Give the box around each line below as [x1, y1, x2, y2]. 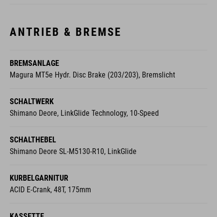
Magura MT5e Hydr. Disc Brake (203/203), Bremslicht [10, 70, 175, 79]
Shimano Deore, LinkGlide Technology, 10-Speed [10, 108, 159, 118]
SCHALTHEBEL [10, 135, 56, 144]
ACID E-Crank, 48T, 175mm [10, 185, 91, 194]
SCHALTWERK [10, 96, 54, 106]
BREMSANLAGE [10, 58, 59, 68]
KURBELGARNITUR [10, 173, 68, 183]
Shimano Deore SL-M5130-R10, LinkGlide [10, 146, 137, 156]
